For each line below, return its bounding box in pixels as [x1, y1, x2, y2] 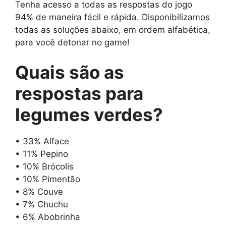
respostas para [15, 83, 143, 104]
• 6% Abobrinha [15, 212, 80, 222]
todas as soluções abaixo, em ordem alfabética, [15, 24, 210, 35]
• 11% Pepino [15, 149, 68, 159]
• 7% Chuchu [15, 199, 68, 210]
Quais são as [15, 62, 124, 83]
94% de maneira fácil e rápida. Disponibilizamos [15, 12, 210, 22]
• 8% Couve [15, 187, 63, 197]
